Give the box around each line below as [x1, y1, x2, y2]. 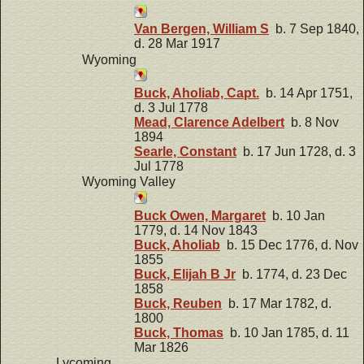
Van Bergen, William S [134, 22, 269, 37]
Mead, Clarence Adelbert [134, 115, 284, 129]
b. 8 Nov [284, 115, 339, 129]
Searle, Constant [134, 144, 236, 158]
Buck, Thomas [134, 325, 223, 340]
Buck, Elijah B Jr [134, 266, 236, 281]
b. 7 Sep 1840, [269, 22, 359, 37]
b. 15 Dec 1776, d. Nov [220, 237, 358, 252]
